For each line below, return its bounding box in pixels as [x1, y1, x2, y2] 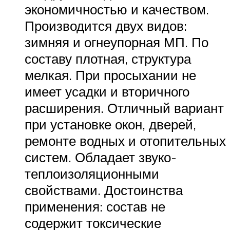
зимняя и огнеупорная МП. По [25, 33, 208, 50]
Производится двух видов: [25, 17, 187, 34]
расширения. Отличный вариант [25, 99, 224, 116]
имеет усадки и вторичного [25, 83, 189, 100]
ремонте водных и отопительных [25, 132, 226, 149]
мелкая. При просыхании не [25, 66, 196, 83]
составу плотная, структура [25, 50, 191, 67]
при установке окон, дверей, [25, 116, 196, 132]
